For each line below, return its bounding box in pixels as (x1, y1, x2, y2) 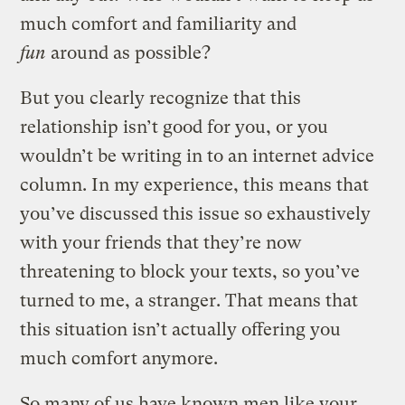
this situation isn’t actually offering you (20, 318, 342, 340)
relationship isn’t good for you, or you (20, 116, 329, 137)
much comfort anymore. (20, 347, 219, 369)
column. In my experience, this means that (20, 174, 370, 195)
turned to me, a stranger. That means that (20, 289, 359, 311)
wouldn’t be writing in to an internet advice (20, 145, 375, 166)
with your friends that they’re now (20, 231, 303, 253)
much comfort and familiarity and (20, 13, 297, 34)
